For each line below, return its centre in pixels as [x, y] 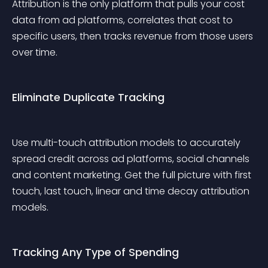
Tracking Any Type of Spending [95, 252]
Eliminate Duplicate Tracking [88, 97]
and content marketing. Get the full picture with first [133, 175]
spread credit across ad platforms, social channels [132, 159]
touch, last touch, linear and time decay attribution [132, 191]
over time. [35, 52]
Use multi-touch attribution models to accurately [127, 143]
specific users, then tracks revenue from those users [134, 36]
